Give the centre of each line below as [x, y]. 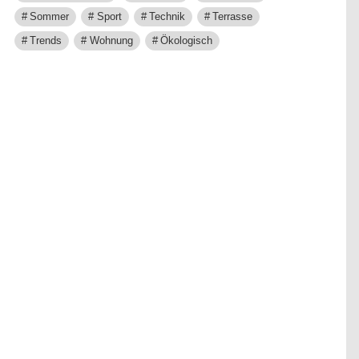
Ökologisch [186, 40]
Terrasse [232, 16]
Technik [167, 16]
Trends [46, 40]
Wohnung [111, 40]
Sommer [50, 16]
